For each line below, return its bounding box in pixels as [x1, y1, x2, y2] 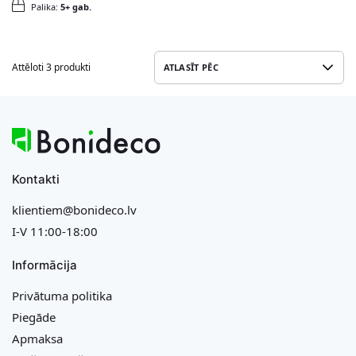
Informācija [12, 257, 77, 273]
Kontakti [12, 171, 60, 187]
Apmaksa [12, 330, 63, 346]
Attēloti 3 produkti [12, 60, 91, 74]
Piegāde [12, 308, 56, 325]
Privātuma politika [12, 287, 112, 304]
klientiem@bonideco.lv [12, 201, 137, 218]
